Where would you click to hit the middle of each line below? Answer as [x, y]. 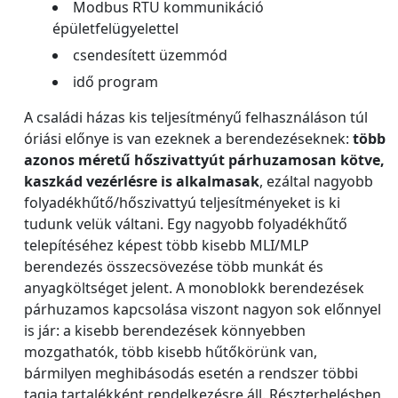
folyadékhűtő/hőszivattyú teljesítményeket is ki [182, 203]
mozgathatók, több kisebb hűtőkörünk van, [171, 352]
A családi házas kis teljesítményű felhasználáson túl [196, 118]
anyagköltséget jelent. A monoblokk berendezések [194, 288]
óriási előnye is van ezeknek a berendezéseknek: [188, 139]
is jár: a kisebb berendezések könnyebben [165, 331]
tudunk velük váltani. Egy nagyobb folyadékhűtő [186, 224]
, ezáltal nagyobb [316, 182]
